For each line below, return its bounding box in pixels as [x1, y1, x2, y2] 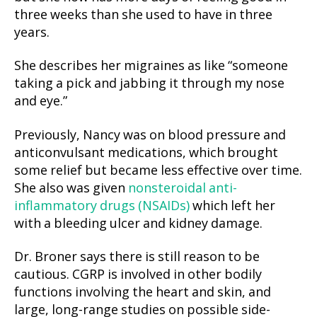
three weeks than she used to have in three [14, 6, 272, 23]
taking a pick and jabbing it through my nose [14, 76, 284, 92]
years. [14, 24, 50, 41]
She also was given [14, 180, 128, 197]
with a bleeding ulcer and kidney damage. [14, 215, 263, 232]
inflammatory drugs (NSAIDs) [14, 197, 190, 214]
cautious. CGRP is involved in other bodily [14, 267, 262, 283]
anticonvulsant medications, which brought [14, 144, 278, 161]
